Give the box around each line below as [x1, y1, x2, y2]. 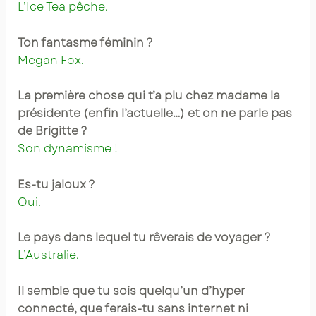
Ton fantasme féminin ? [17, 34, 153, 51]
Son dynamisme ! [17, 140, 118, 157]
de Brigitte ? [17, 123, 87, 140]
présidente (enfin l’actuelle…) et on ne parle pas [17, 105, 292, 122]
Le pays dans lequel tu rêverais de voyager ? [17, 229, 271, 246]
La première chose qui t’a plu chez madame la [17, 87, 280, 104]
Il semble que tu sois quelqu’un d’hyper [17, 283, 245, 299]
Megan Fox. [17, 51, 84, 68]
